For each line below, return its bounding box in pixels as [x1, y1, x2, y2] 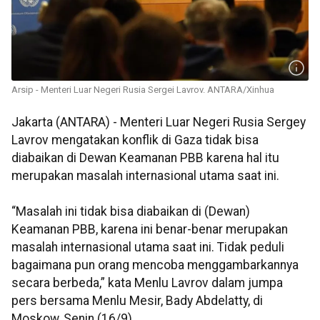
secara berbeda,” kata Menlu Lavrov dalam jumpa [11, 276, 283, 291]
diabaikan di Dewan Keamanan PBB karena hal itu [11, 151, 279, 166]
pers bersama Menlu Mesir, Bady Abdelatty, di [11, 294, 263, 309]
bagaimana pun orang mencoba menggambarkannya [11, 258, 299, 273]
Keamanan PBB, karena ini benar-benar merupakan [11, 222, 288, 237]
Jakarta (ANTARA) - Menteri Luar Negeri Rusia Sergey [11, 115, 306, 130]
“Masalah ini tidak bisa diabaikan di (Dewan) [11, 204, 250, 219]
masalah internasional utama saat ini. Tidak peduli [11, 240, 284, 255]
